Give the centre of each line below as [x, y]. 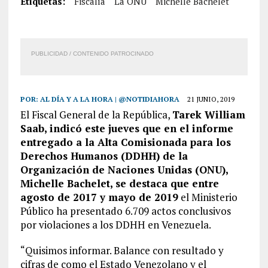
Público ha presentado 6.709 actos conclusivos [125, 211]
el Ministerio [208, 197]
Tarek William [208, 115]
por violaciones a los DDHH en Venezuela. [115, 225]
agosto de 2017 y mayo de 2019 [99, 197]
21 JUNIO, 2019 [211, 99]
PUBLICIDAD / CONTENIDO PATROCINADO [92, 54]
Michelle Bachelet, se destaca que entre [119, 183]
